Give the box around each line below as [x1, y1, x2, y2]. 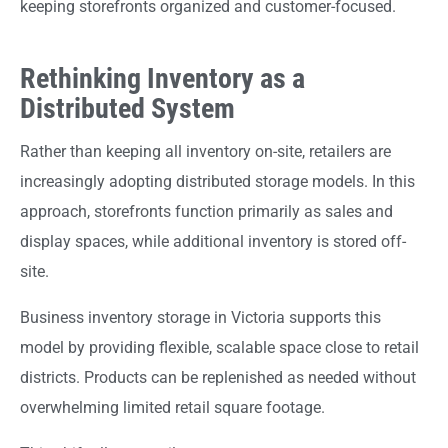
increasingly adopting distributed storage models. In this [20, 172, 415, 192]
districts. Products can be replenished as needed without [20, 368, 416, 388]
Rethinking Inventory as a [20, 61, 305, 95]
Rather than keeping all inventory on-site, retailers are [20, 142, 391, 162]
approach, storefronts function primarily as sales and [20, 202, 393, 222]
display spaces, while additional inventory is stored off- [20, 232, 406, 252]
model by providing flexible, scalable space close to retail [20, 338, 419, 358]
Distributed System [20, 91, 235, 125]
